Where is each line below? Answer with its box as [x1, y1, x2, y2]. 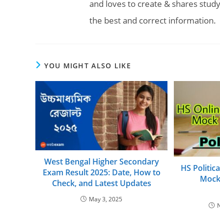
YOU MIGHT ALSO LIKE [44, 61, 132, 70]
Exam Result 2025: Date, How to [42, 166, 161, 178]
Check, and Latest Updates [52, 177, 151, 189]
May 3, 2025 [89, 194, 123, 203]
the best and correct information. [89, 15, 216, 26]
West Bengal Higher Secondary [44, 156, 159, 167]
